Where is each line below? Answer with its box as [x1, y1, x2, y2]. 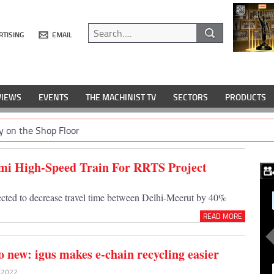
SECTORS [173, 91, 208, 103]
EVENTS [39, 91, 68, 103]
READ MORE [202, 210, 242, 221]
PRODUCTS [225, 91, 266, 103]
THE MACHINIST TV [86, 91, 156, 103]
